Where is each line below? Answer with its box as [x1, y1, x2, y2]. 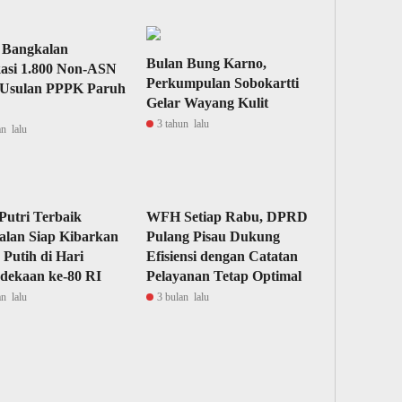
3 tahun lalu [157, 118, 210, 130]
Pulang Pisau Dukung [146, 229, 281, 244]
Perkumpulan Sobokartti [146, 75, 300, 91]
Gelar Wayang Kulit [146, 95, 269, 110]
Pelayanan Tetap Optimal [146, 268, 302, 284]
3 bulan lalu [157, 291, 210, 303]
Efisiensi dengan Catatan [146, 249, 299, 264]
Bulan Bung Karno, [146, 56, 267, 71]
